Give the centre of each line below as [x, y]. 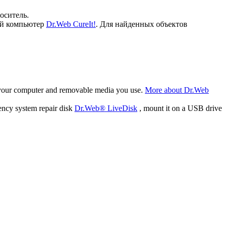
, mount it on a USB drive [180, 108]
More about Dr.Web [177, 90]
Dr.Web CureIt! [71, 24]
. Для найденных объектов [142, 24]
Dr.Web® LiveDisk [106, 108]
